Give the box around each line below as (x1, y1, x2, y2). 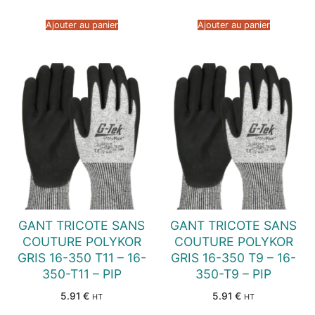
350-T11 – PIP (41, 266, 122, 281)
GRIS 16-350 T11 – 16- (17, 250, 146, 265)
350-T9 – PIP (195, 266, 271, 281)
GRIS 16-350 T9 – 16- (171, 250, 296, 265)
